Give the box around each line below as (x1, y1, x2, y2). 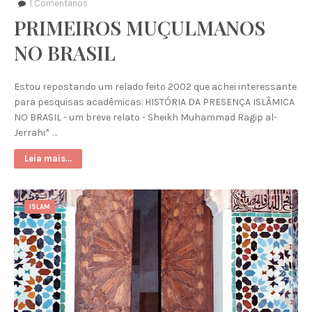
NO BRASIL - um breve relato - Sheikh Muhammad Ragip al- (14, 111, 277, 123)
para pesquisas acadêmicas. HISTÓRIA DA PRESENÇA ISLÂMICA (14, 96, 295, 108)
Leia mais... (24, 153, 72, 164)
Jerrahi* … (14, 127, 57, 139)
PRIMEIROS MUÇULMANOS (14, 15, 265, 40)
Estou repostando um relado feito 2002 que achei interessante (14, 81, 297, 93)
